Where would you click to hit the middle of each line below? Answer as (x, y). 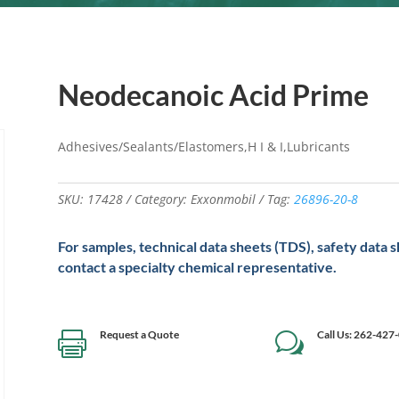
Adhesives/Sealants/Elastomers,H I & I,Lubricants (204, 146)
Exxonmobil (223, 199)
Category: (162, 199)
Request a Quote (139, 334)
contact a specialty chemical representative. (197, 266)
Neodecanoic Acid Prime (213, 95)
